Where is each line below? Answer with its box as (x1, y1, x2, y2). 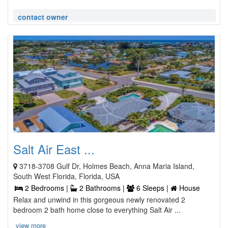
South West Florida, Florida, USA (13, 171, 120, 181)
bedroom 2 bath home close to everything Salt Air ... (13, 205, 181, 215)
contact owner (18, 12, 68, 22)
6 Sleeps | (134, 183, 170, 193)
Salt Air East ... (13, 140, 95, 158)
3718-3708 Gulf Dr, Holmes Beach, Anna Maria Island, (19, 161, 194, 171)
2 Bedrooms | (23, 183, 70, 193)
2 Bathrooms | (77, 183, 127, 193)
